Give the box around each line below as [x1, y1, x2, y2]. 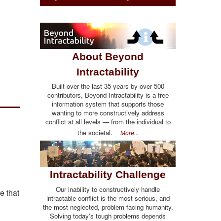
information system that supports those [52, 99, 164, 109]
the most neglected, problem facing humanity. [42, 202, 173, 212]
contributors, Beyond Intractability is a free [47, 90, 169, 100]
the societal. [77, 127, 120, 137]
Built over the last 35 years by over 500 [51, 81, 164, 91]
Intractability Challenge [50, 169, 166, 181]
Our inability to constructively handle [56, 184, 160, 194]
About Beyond [72, 50, 144, 62]
